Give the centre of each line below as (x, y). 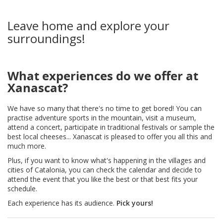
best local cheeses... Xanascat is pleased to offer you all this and (110, 137)
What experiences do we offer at (103, 76)
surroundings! (46, 39)
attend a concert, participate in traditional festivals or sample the (111, 127)
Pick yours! (135, 203)
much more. (27, 146)
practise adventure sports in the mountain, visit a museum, (102, 118)
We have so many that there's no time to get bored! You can (105, 109)
